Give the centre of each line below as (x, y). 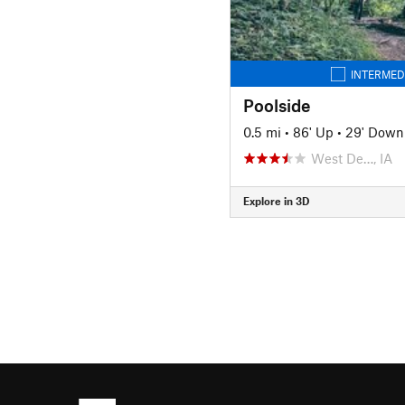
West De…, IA (351, 158)
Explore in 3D (276, 201)
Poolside (277, 105)
